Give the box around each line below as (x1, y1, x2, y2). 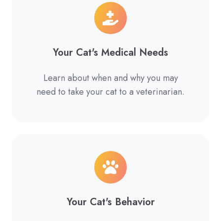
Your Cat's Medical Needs (53, 45, 168, 60)
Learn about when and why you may (43, 72, 178, 85)
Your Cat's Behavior (66, 194, 155, 209)
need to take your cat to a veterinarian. (37, 85, 184, 99)
